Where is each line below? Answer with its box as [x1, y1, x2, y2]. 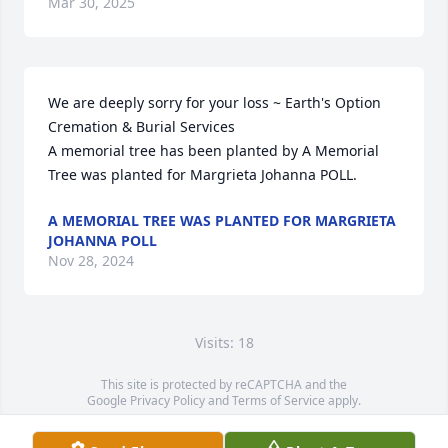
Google [87, 392, 130, 409]
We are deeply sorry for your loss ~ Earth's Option [48, 93, 381, 112]
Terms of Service [232, 392, 325, 409]
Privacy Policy [130, 392, 205, 409]
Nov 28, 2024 [48, 251, 134, 270]
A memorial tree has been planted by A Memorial [48, 141, 379, 160]
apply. [325, 392, 361, 409]
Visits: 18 [194, 333, 254, 352]
